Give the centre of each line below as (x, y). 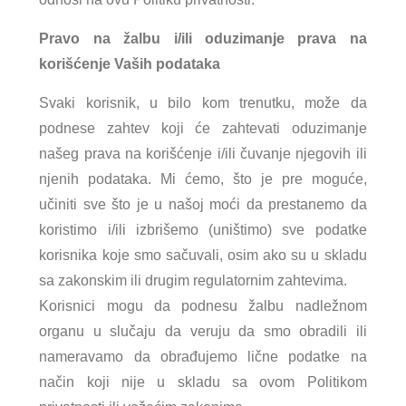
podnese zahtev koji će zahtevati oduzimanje (203, 128)
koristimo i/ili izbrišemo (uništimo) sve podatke (203, 229)
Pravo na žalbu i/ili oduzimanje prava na (203, 38)
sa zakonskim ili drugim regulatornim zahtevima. (193, 280)
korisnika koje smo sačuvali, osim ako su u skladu (203, 255)
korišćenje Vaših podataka (130, 63)
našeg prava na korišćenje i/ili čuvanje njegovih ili (203, 153)
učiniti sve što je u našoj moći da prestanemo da (203, 204)
